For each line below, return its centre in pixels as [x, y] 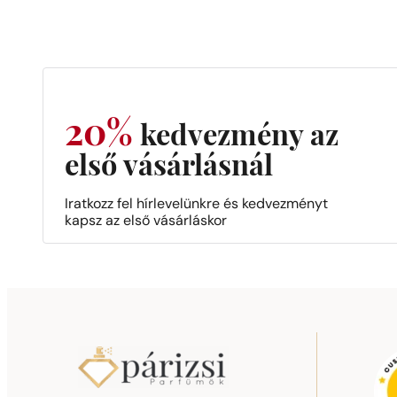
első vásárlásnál [169, 168]
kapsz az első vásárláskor [146, 221]
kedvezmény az [236, 138]
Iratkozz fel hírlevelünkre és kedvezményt [196, 204]
